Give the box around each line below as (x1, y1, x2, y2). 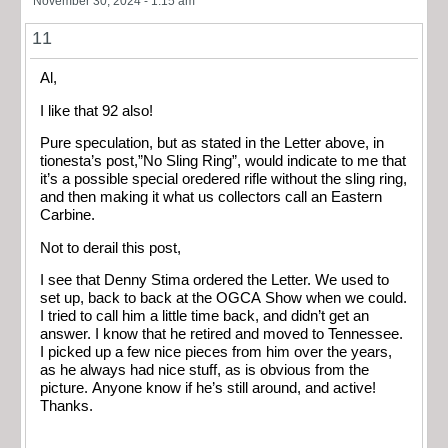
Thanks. (40, 398, 93, 415)
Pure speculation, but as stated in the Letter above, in (40, 135, 384, 152)
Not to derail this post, (40, 239, 181, 256)
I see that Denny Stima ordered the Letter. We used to (40, 272, 389, 289)
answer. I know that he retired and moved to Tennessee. (40, 326, 403, 343)
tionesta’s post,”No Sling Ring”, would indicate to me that (40, 153, 406, 170)
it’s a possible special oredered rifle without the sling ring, (40, 171, 407, 188)
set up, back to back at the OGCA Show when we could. (40, 290, 407, 307)
